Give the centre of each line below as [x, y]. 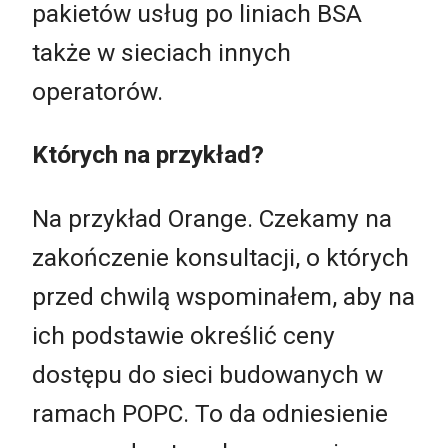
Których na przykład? [148, 155]
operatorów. [97, 91]
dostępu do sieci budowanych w [207, 374]
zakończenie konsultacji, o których [220, 257]
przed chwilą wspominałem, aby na [223, 296]
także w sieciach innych [161, 52]
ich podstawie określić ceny [183, 335]
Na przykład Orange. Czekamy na [212, 218]
